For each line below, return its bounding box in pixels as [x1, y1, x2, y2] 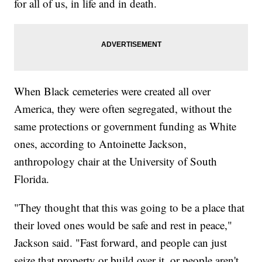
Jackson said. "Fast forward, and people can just [14, 235, 227, 250]
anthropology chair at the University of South [14, 153, 218, 168]
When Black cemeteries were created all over [14, 83, 211, 98]
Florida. [14, 171, 50, 186]
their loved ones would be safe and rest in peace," [14, 217, 233, 232]
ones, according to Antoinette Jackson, [14, 136, 187, 151]
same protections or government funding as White [14, 118, 237, 133]
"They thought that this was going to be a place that [14, 199, 245, 215]
